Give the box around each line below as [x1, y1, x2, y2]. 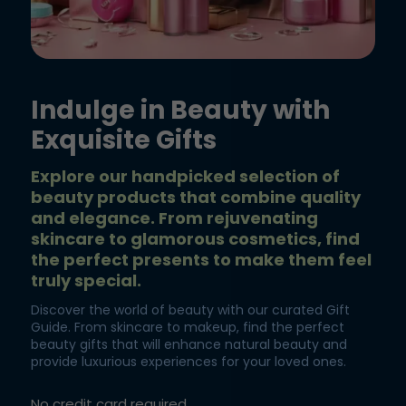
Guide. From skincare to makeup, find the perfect [31, 318, 344, 336]
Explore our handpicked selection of [31, 165, 340, 188]
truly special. [31, 269, 141, 292]
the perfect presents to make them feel [31, 248, 372, 271]
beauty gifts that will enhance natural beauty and [31, 335, 347, 353]
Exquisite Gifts [31, 122, 217, 158]
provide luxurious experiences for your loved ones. [31, 353, 346, 371]
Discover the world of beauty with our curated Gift [31, 301, 350, 319]
